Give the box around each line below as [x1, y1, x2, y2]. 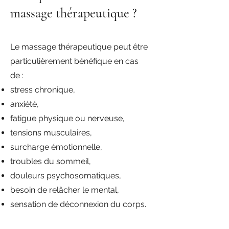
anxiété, [10, 99, 39, 109]
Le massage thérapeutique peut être [10, 42, 148, 52]
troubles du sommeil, [10, 156, 91, 166]
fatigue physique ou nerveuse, [10, 113, 125, 123]
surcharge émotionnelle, [10, 142, 102, 152]
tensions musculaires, [10, 128, 92, 138]
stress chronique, [10, 85, 75, 95]
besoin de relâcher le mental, [10, 185, 119, 195]
